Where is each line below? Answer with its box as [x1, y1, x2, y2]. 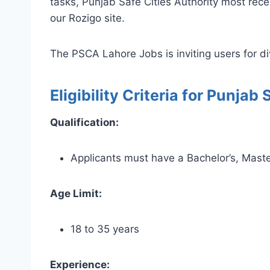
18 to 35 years [71, 222, 139, 235]
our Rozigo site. [50, 11, 125, 24]
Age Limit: [50, 187, 102, 199]
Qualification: [50, 116, 119, 128]
